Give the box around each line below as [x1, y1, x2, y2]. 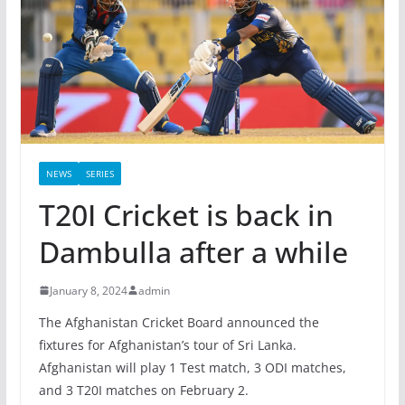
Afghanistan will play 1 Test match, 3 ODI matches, [38, 358, 346, 376]
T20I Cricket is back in [38, 194, 334, 234]
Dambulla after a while [38, 231, 348, 271]
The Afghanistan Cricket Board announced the [38, 313, 319, 331]
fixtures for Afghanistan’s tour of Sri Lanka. [38, 335, 297, 353]
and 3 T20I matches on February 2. [38, 381, 249, 399]
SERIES [85, 166, 114, 180]
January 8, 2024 [49, 282, 127, 298]
